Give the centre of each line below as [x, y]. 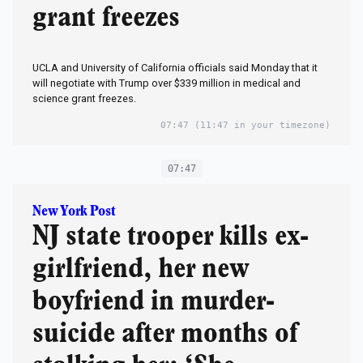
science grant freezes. [84, 98]
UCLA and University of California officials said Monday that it [175, 67]
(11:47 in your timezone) [260, 125]
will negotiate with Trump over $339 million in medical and [167, 83]
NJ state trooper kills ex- [171, 236]
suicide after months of [165, 333]
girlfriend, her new [141, 269]
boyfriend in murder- [154, 301]
